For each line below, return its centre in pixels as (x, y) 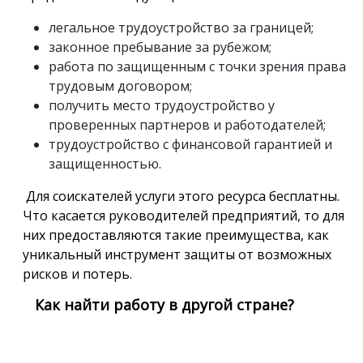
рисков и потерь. (77, 274)
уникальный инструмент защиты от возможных (177, 254)
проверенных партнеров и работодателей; (187, 125)
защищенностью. (105, 164)
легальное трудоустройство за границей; (181, 28)
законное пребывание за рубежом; (160, 47)
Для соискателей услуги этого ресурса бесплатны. (181, 196)
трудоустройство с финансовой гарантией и (190, 144)
